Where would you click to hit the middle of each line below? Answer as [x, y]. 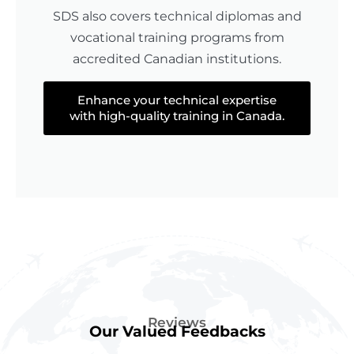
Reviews [177, 322]
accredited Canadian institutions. [177, 59]
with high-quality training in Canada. [177, 116]
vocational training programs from [177, 38]
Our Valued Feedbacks [177, 331]
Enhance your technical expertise [177, 100]
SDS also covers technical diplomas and [177, 17]
